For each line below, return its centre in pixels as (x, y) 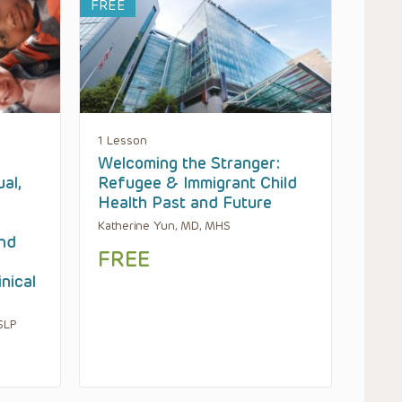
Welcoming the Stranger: (189, 163)
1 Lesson (122, 140)
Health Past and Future (185, 202)
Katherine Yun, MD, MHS (164, 225)
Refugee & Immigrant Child (197, 183)
